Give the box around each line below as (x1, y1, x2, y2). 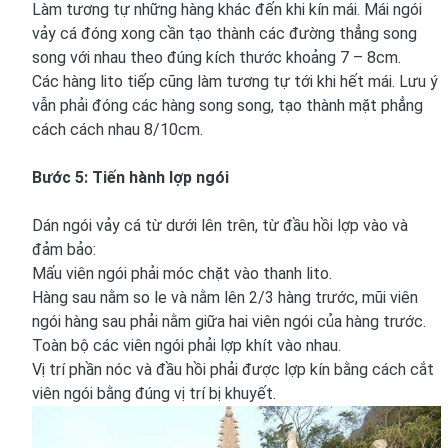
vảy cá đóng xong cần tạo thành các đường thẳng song (32, 23, 417, 43)
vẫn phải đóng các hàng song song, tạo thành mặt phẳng (32, 95, 423, 115)
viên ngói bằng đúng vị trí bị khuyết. (32, 383, 276, 403)
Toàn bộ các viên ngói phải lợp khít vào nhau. (32, 335, 341, 355)
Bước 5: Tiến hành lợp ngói (32, 167, 229, 187)
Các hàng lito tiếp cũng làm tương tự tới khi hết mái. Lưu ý (32, 71, 438, 91)
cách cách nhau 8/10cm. (32, 119, 203, 139)
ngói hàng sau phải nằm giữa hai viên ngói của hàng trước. (32, 311, 426, 331)
